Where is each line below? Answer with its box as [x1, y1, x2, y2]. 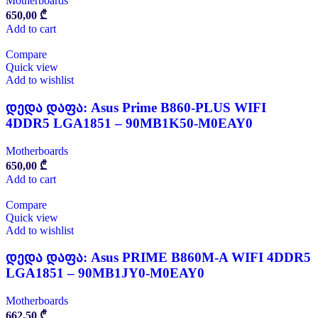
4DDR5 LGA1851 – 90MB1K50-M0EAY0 [6, 115, 253, 131]
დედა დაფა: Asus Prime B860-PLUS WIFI [6, 99, 266, 115]
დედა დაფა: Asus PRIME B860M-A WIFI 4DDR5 [6, 250, 311, 265]
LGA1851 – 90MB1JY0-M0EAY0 [6, 265, 204, 281]
